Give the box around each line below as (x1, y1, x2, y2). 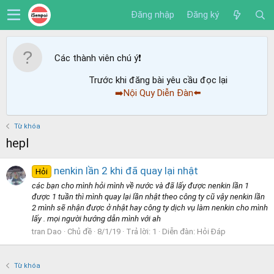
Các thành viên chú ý (54, 53, 138, 64)
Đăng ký (187, 9, 219, 20)
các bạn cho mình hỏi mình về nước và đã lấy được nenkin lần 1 (32, 180, 249, 190)
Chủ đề (67, 226, 92, 236)
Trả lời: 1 (126, 226, 157, 236)
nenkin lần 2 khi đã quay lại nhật (53, 165, 198, 177)
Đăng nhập (131, 9, 174, 20)
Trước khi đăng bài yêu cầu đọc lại (88, 75, 228, 86)
